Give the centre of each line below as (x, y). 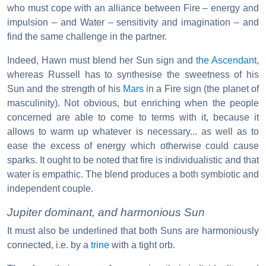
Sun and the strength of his (65, 88)
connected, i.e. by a (49, 245)
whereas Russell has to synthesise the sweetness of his (133, 74)
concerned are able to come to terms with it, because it (133, 117)
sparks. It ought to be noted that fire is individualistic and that (133, 160)
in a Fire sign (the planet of (201, 88)
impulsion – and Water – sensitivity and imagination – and (133, 22)
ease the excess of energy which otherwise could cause (133, 145)
